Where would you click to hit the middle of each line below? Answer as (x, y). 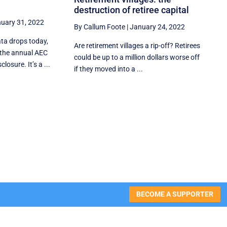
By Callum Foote (100, 27)
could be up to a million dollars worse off (137, 57)
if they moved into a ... (109, 69)
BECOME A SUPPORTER (175, 194)
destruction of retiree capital (132, 10)
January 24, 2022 (158, 27)
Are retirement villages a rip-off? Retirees (137, 45)
